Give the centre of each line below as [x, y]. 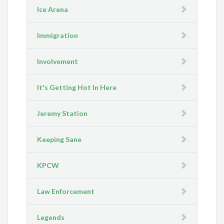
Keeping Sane [59, 139]
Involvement [58, 61]
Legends [51, 217]
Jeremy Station [62, 113]
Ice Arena [53, 9]
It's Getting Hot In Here [77, 87]
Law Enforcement [66, 191]
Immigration [58, 35]
